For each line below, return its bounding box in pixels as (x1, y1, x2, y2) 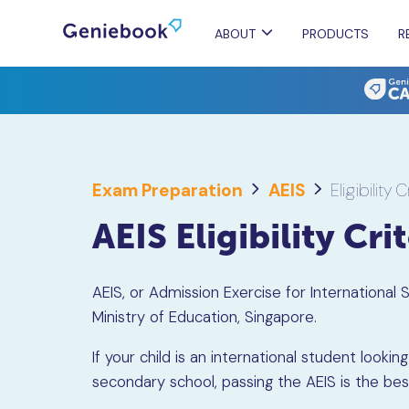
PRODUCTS (302, 25, 370, 42)
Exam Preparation (92, 179, 244, 203)
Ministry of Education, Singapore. (92, 307, 318, 328)
